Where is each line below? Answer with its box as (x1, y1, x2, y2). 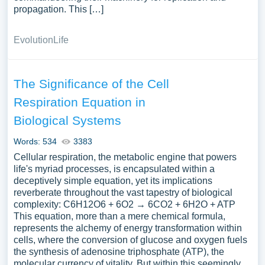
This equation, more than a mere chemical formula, (13, 211, 225, 221)
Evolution (13, 35, 53, 45)
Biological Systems (13, 114, 121, 127)
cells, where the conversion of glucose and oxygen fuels (13, 235, 247, 245)
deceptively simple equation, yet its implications (13, 176, 212, 186)
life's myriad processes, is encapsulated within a (13, 164, 215, 174)
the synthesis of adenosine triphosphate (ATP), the (13, 247, 224, 257)
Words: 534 (13, 137, 57, 146)
